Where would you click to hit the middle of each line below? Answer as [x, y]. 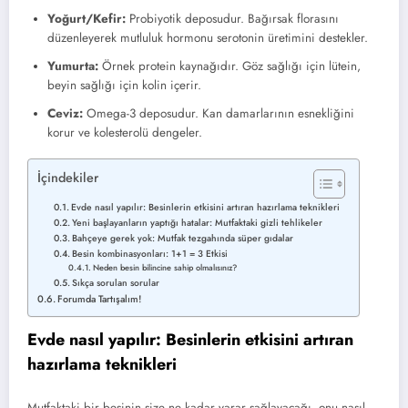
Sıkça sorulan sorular [116, 283]
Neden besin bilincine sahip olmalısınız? [165, 268]
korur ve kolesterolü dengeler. [125, 133]
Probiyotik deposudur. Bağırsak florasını [232, 19]
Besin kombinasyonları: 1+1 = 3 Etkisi [150, 254]
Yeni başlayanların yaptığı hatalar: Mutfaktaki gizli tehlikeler [198, 223]
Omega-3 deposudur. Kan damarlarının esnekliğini [219, 114]
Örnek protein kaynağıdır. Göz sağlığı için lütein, [229, 66]
